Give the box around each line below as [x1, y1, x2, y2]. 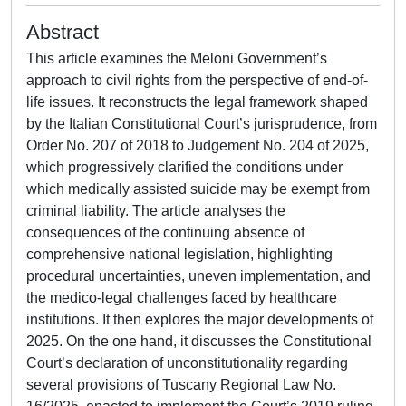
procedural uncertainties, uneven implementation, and [26, 268, 371, 284]
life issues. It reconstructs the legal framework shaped [26, 94, 368, 110]
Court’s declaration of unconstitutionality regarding [26, 355, 348, 371]
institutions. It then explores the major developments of [26, 312, 373, 327]
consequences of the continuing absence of [26, 225, 304, 240]
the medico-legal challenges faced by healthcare [26, 290, 337, 305]
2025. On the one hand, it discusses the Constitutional [26, 333, 372, 349]
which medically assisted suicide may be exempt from [26, 181, 370, 197]
